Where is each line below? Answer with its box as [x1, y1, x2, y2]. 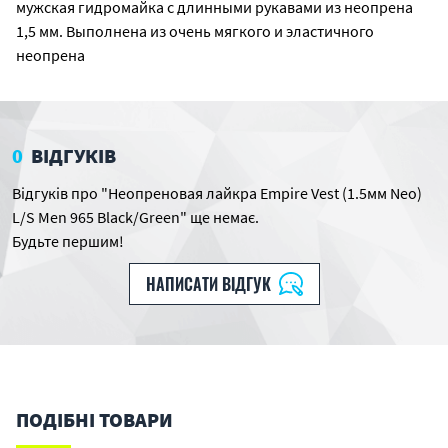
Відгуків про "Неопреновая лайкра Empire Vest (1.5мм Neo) [12, 183, 422, 203]
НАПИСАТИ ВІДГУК [145, 272, 271, 296]
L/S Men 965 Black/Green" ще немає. [12, 207, 259, 227]
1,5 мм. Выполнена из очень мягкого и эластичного [16, 21, 374, 41]
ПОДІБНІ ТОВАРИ [16, 407, 173, 432]
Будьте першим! [12, 231, 124, 251]
